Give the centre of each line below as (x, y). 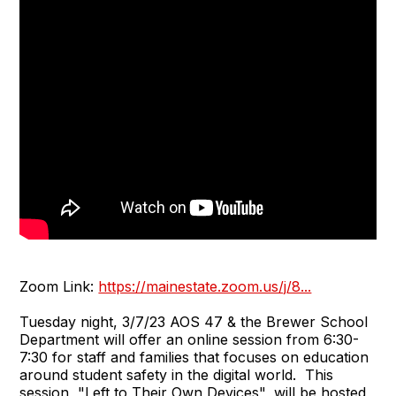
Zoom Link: (59, 286)
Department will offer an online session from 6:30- (190, 339)
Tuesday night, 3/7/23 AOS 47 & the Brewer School (194, 321)
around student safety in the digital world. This (177, 374)
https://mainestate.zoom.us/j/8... (205, 286)
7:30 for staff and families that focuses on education (194, 357)
